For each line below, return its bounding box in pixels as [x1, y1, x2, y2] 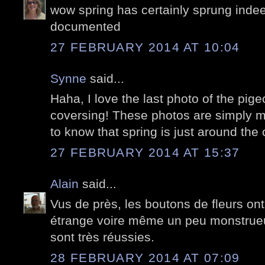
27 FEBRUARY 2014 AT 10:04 [50, 40, 240, 54]
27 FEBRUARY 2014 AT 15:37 [50, 145, 240, 159]
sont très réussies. [50, 230, 154, 244]
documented [50, 20, 121, 34]
